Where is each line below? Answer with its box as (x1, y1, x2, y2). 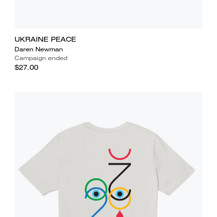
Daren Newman (14, 45, 63, 53)
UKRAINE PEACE (14, 34, 76, 44)
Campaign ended (14, 53, 67, 62)
